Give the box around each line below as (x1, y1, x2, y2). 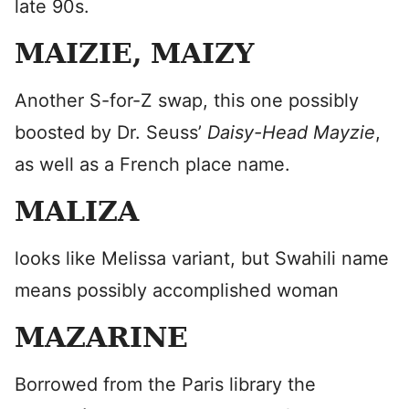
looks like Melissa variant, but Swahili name (15, 247, 389, 269)
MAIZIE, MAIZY (15, 37, 254, 69)
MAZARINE (15, 321, 188, 353)
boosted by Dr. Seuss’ (15, 121, 207, 143)
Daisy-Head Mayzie (207, 121, 375, 143)
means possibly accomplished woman (15, 279, 339, 301)
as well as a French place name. (15, 153, 290, 175)
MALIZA (15, 195, 148, 227)
